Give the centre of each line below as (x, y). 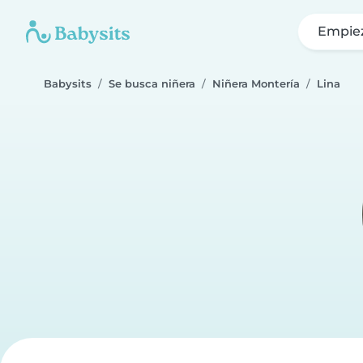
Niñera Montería (256, 84)
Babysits (68, 84)
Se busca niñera (152, 84)
